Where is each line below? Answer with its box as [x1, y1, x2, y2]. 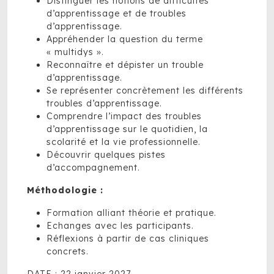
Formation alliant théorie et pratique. [46, 207, 217, 218]
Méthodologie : [27, 185, 103, 196]
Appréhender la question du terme [46, 34, 203, 45]
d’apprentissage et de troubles [46, 8, 187, 19]
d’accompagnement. [46, 162, 140, 173]
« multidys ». [46, 46, 104, 57]
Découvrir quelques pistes [46, 149, 166, 160]
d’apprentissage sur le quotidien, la [46, 124, 208, 135]
